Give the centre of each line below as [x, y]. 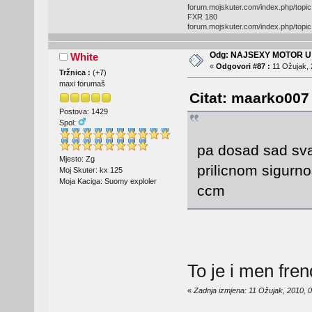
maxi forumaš [82, 84]
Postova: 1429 [83, 112]
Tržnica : [76, 73]
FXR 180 [202, 17]
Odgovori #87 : [243, 67]
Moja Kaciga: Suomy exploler [108, 181]
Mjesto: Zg [77, 158]
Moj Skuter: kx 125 [91, 170]
